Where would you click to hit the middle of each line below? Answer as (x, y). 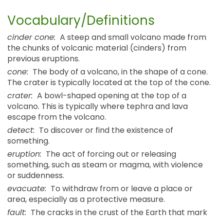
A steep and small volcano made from (132, 37)
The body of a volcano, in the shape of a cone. (119, 72)
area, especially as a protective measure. (86, 200)
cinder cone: (31, 37)
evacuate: (27, 189)
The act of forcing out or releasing (110, 154)
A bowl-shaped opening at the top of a (111, 96)
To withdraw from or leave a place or (121, 189)
